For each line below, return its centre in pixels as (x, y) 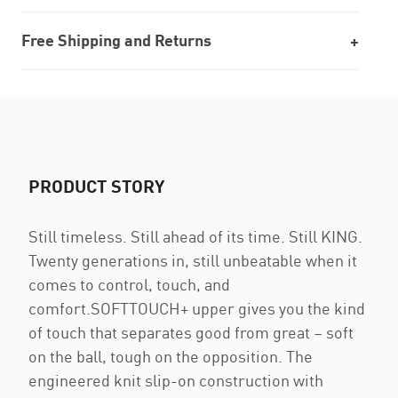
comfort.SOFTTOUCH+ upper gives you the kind (197, 308)
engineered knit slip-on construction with (176, 380)
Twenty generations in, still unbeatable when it (193, 260)
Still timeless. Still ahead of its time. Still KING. (195, 236)
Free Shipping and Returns (116, 40)
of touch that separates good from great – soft (191, 332)
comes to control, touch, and (129, 284)
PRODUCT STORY (96, 186)
